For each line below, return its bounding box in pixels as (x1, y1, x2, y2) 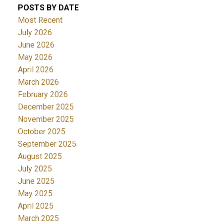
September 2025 (17, 139, 76, 149)
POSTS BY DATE (17, 2, 79, 12)
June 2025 (17, 176, 55, 186)
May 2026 (17, 52, 53, 62)
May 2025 (17, 188, 53, 198)
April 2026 (17, 64, 54, 74)
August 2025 (17, 151, 62, 161)
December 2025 (17, 102, 74, 111)
